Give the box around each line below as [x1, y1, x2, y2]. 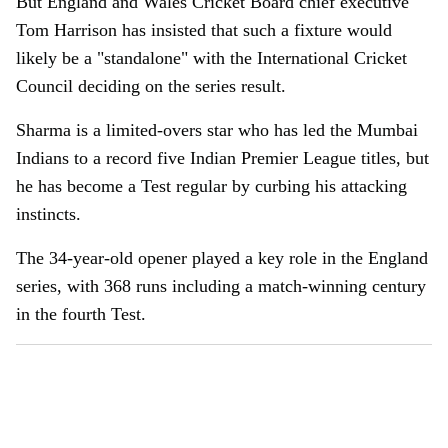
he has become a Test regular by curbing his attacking [16, 176, 407, 196]
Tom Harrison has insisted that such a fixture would [16, 20, 392, 40]
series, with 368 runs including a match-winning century [16, 276, 426, 296]
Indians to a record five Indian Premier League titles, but [16, 148, 429, 168]
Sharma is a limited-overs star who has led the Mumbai [16, 120, 418, 140]
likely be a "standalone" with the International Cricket [16, 48, 407, 68]
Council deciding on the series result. [16, 76, 286, 96]
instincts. [16, 204, 81, 224]
